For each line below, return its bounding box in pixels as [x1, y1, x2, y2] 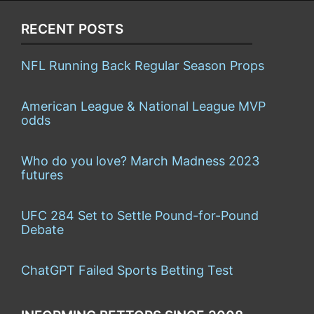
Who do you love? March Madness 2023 [21, 153, 259, 168]
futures [21, 167, 63, 182]
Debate [21, 221, 64, 237]
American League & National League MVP [21, 98, 266, 114]
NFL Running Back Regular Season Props [21, 57, 264, 73]
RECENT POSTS [21, 20, 123, 37]
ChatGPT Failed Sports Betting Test [21, 262, 233, 278]
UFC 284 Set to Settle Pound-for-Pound [21, 207, 259, 223]
